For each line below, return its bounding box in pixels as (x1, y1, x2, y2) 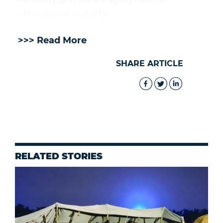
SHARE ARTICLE (116, 58, 183, 68)
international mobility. (15, 6, 109, 19)
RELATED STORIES (15, 150, 103, 162)
